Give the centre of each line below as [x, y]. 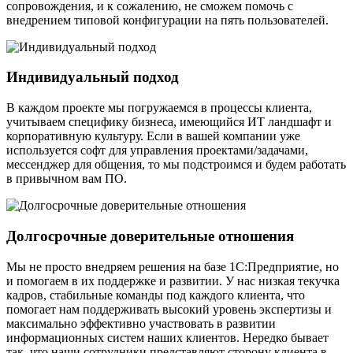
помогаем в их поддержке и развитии [118, 281]
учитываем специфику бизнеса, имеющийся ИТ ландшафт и [169, 122]
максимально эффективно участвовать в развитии [141, 323]
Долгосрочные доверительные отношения [150, 236]
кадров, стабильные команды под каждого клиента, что [156, 295]
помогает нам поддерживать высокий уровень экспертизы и [169, 309]
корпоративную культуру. [75, 136]
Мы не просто [46, 266]
